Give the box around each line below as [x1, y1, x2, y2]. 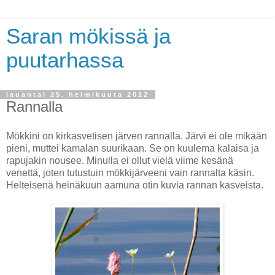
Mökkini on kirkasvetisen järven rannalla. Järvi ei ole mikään [6, 130, 267, 141]
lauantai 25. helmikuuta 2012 [6, 91, 149, 98]
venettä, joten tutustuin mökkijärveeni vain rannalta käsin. [6, 167, 254, 178]
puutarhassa [6, 48, 123, 72]
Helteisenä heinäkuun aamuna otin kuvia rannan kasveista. [6, 179, 263, 190]
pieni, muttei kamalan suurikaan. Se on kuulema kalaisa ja [6, 142, 259, 153]
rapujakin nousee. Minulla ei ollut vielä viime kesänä [6, 155, 233, 166]
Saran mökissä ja [6, 25, 171, 48]
